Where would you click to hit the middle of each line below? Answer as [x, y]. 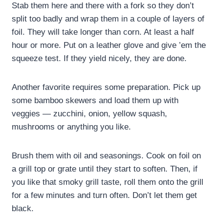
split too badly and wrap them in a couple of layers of [108, 19]
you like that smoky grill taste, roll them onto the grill [108, 182]
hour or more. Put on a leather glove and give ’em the [109, 45]
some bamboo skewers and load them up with [95, 100]
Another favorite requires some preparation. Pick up [106, 87]
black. [23, 208]
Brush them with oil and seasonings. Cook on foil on [106, 155]
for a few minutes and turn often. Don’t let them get [104, 195]
